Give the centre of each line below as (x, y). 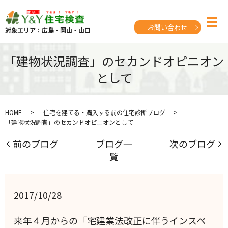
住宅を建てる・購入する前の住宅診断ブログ (104, 112)
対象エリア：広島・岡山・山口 (48, 30)
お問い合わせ (167, 27)
